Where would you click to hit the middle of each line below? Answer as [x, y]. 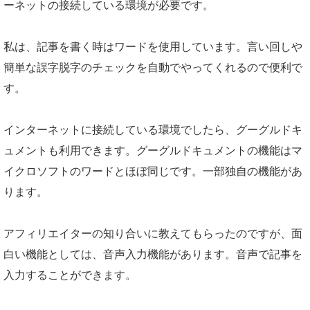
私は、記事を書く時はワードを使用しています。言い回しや [153, 47]
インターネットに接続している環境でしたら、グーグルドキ [153, 130]
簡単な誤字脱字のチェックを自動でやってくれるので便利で [153, 67]
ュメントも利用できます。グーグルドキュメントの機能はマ [153, 151]
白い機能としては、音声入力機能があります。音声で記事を [153, 254]
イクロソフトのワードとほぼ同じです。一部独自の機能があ [153, 171]
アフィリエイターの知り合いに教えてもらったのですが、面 [153, 234]
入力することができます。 [70, 275]
